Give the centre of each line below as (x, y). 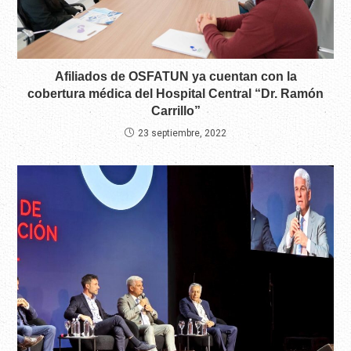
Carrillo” (175, 111)
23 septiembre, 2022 (182, 134)
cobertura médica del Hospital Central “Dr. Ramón (175, 94)
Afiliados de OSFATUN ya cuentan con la (175, 77)
